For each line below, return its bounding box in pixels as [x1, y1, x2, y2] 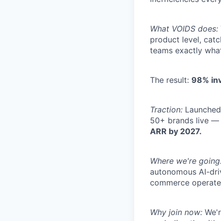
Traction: [150, 105, 183, 114]
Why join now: [150, 207, 202, 217]
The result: [150, 75, 191, 85]
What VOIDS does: [150, 24, 218, 34]
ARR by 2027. [150, 126, 202, 136]
